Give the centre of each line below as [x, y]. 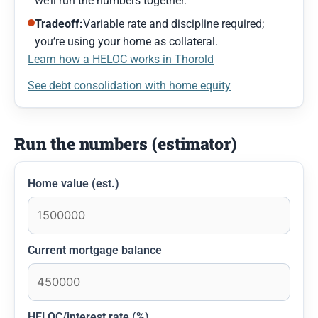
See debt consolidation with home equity [129, 85]
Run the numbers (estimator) [125, 143]
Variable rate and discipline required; [174, 23]
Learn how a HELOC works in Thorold [121, 59]
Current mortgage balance [95, 250]
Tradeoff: [59, 23]
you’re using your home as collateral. [126, 41]
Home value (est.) [73, 183]
